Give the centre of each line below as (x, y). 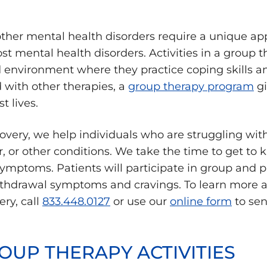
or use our (140, 201)
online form (201, 201)
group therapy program (191, 86)
